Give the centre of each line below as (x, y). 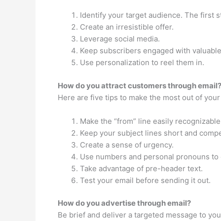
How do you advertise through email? (124, 203)
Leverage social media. (120, 39)
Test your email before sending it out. (145, 180)
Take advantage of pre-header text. (141, 168)
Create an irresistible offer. (127, 27)
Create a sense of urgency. (127, 145)
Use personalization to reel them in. (142, 62)
